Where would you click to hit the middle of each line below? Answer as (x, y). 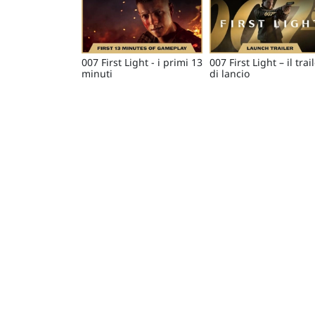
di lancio (230, 74)
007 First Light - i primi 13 (142, 63)
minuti (97, 74)
